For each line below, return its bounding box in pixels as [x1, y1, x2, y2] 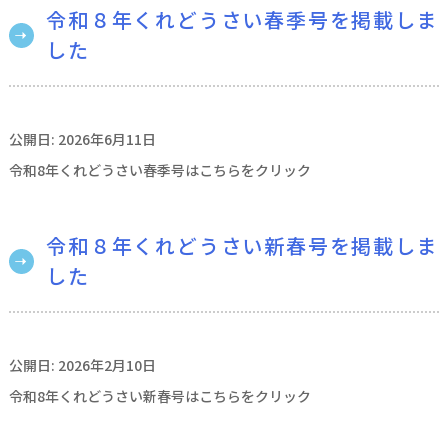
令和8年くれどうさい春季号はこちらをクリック [8, 160, 311, 180]
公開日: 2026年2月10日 [8, 355, 156, 375]
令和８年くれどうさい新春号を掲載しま [46, 231, 439, 260]
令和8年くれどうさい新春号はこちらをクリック [8, 386, 311, 406]
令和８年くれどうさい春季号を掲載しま [46, 5, 439, 34]
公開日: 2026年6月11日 [8, 129, 156, 149]
